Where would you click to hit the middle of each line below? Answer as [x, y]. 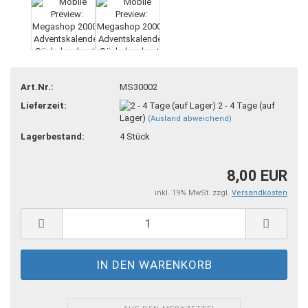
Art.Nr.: [37, 87]
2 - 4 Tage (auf [247, 105]
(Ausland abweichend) [190, 119]
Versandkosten [260, 192]
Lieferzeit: [44, 105]
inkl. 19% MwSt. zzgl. [193, 192]
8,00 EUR [257, 175]
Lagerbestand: [53, 137]
